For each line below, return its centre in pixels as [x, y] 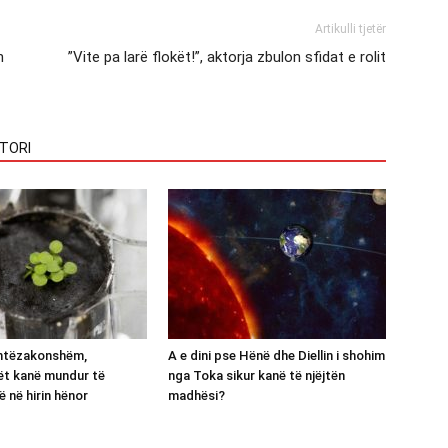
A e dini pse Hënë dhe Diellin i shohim [276, 356]
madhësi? [196, 396]
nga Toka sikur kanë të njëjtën [256, 376]
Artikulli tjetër [350, 29]
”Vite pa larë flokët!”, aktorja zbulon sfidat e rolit [227, 57]
